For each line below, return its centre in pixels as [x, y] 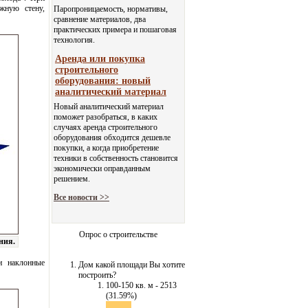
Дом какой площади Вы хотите [132, 265]
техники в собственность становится [116, 158]
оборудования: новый [103, 81]
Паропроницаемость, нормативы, [111, 9]
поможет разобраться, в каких [106, 117]
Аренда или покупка [100, 59]
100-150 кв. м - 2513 [141, 285]
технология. [74, 40]
